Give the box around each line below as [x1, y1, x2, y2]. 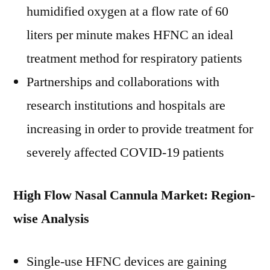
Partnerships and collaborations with [27, 74, 219, 90]
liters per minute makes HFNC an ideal [27, 27, 233, 43]
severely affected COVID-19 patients [27, 144, 224, 161]
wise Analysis [13, 210, 89, 227]
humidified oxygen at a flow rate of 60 [27, 3, 228, 20]
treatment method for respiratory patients [27, 50, 242, 67]
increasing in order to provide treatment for [27, 121, 253, 137]
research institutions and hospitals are [27, 97, 225, 114]
